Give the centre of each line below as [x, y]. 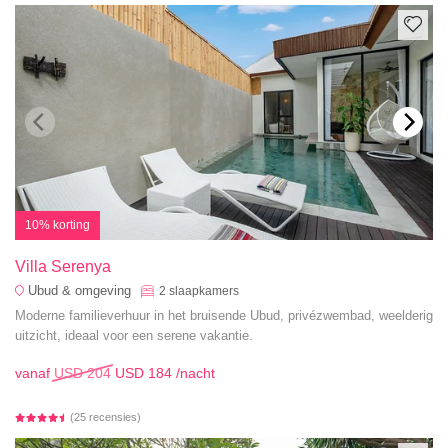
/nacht [193, 372]
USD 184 [143, 372]
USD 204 [82, 372]
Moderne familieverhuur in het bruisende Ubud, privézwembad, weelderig [224, 316]
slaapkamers [204, 291]
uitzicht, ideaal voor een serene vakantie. [134, 336]
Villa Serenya [63, 267]
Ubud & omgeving [79, 291]
